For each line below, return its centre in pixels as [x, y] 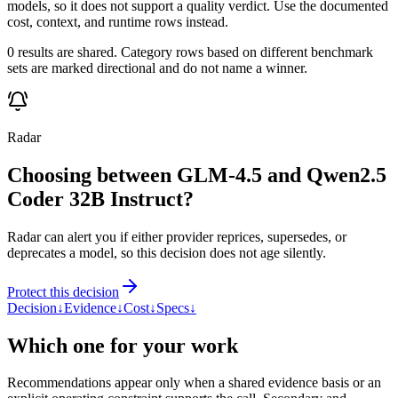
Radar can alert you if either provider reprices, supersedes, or [177, 236]
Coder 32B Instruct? [100, 199]
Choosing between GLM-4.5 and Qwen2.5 [197, 175]
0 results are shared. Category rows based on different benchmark [190, 52]
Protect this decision [63, 291]
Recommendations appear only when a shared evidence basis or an [194, 383]
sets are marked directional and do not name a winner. [157, 68]
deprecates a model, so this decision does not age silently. [167, 252]
